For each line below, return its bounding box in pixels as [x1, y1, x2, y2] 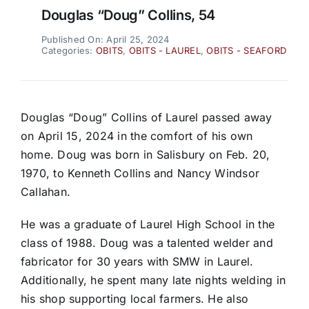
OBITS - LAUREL [128, 45, 201, 57]
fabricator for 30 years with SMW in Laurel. [20, 255, 254, 269]
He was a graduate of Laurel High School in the [20, 217, 275, 232]
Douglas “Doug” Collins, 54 [41, 7, 216, 24]
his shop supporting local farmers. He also [20, 292, 249, 306]
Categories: [41, 45, 96, 57]
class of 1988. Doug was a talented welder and [20, 236, 273, 250]
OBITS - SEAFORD [206, 45, 287, 57]
